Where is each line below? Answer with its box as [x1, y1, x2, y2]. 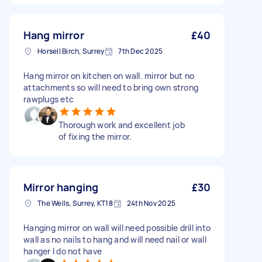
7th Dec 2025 [118, 46, 163, 56]
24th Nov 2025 [126, 198, 175, 208]
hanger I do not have [23, 246, 102, 257]
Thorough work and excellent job [58, 119, 185, 130]
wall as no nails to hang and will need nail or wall [23, 234, 206, 245]
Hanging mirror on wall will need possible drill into [23, 222, 211, 233]
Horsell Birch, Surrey [37, 46, 105, 56]
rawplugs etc [23, 94, 74, 105]
